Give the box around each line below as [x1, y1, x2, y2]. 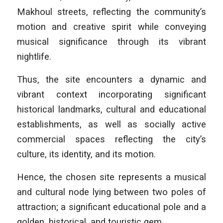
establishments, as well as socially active [16, 119, 207, 130]
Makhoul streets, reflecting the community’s [16, 6, 207, 17]
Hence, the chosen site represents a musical [16, 171, 207, 182]
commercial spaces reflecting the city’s [16, 134, 207, 145]
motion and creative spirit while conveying [16, 21, 207, 32]
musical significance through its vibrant [16, 36, 207, 47]
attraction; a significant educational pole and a [16, 201, 207, 212]
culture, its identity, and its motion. [16, 149, 156, 160]
